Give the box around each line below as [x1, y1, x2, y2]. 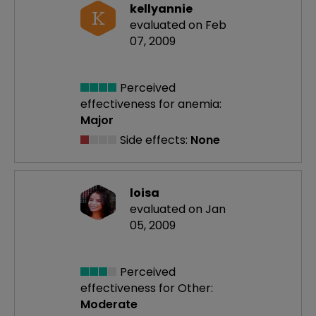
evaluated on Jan [130, 201, 226, 218]
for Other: [159, 280, 213, 297]
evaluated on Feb [130, 17, 226, 33]
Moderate [80, 296, 138, 313]
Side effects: [117, 132, 190, 149]
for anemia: [159, 96, 221, 113]
